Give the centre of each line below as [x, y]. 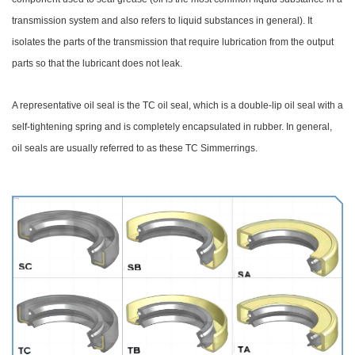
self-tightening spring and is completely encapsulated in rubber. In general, [172, 127]
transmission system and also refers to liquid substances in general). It [162, 21]
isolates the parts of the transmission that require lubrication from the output [173, 42]
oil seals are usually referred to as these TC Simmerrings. [135, 149]
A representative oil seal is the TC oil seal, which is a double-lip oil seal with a [177, 106]
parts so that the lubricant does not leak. [97, 64]
